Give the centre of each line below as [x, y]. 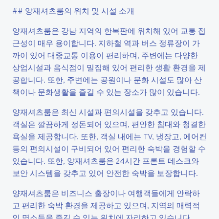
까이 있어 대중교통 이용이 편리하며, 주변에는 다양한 [105, 55]
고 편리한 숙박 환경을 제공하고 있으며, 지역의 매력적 [106, 205]
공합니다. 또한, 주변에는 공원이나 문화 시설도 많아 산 [107, 79]
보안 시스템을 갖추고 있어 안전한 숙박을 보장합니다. [105, 173]
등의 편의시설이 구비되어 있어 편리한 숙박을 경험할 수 [109, 148]
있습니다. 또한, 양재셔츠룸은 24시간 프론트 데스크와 [106, 161]
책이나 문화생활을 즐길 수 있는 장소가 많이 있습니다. [106, 92]
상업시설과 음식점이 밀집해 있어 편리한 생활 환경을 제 [109, 67]
